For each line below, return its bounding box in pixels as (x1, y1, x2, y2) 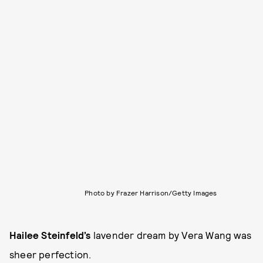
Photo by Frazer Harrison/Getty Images (85, 188, 217, 197)
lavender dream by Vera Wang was (93, 228, 252, 241)
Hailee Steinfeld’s (9, 228, 93, 241)
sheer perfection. (9, 248, 92, 260)
